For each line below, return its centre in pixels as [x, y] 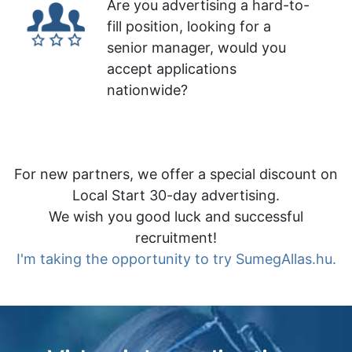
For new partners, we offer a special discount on [176, 174]
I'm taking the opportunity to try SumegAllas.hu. [176, 259]
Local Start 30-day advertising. [176, 195]
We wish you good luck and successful [176, 216]
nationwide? [147, 90]
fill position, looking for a [189, 26]
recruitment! [176, 238]
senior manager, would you [196, 48]
